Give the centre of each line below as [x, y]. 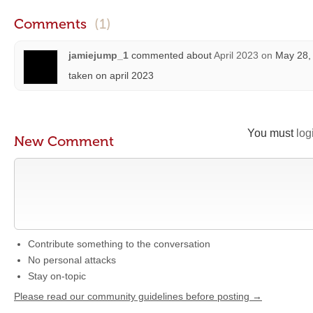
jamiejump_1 [99, 55]
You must [272, 133]
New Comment [64, 141]
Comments [52, 24]
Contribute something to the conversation [119, 244]
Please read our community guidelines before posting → [138, 296]
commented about [171, 55]
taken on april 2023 [111, 75]
